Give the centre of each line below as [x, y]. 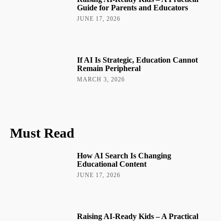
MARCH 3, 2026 [101, 79]
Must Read [42, 133]
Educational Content [112, 164]
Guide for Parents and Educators [133, 7]
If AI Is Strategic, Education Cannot [138, 60]
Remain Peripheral [109, 68]
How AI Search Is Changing [124, 155]
